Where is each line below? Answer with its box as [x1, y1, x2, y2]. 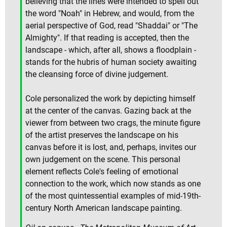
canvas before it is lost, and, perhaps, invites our [25, 142, 196, 152]
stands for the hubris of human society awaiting [25, 57, 197, 67]
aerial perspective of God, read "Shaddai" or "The [25, 20, 198, 30]
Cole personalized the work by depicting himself [25, 93, 196, 103]
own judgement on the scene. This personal [25, 154, 180, 164]
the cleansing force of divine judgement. [25, 69, 168, 79]
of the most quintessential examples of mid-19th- [25, 191, 201, 201]
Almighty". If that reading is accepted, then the [25, 32, 189, 43]
